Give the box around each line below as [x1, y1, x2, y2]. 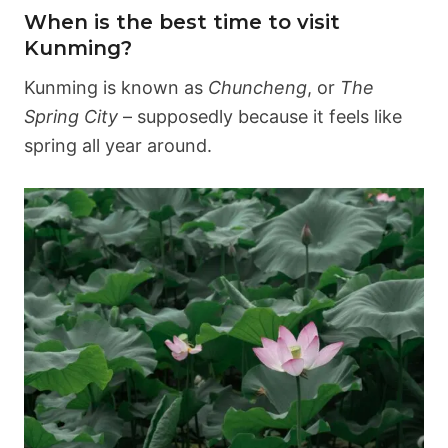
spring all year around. [24, 135, 212, 157]
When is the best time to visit [24, 10, 340, 35]
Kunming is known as [24, 77, 208, 99]
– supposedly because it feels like [118, 106, 402, 128]
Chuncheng [208, 77, 307, 99]
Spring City [24, 106, 118, 128]
